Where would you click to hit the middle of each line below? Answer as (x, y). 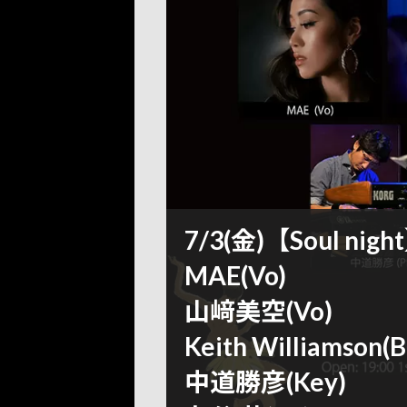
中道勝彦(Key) (265, 382)
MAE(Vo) (235, 276)
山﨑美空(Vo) (258, 311)
